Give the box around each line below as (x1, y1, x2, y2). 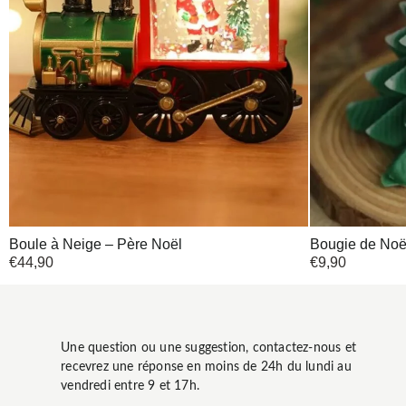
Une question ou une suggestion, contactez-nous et (61, 342, 356, 355)
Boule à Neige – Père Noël (9, 236, 182, 252)
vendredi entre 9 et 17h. (61, 380, 199, 393)
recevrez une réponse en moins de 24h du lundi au (61, 361, 352, 374)
